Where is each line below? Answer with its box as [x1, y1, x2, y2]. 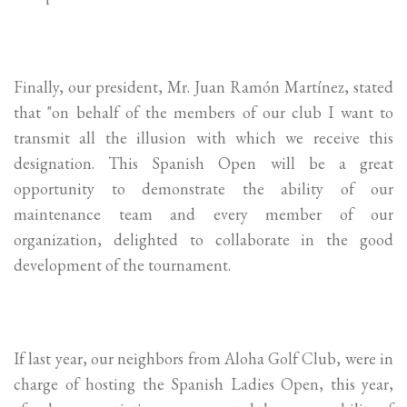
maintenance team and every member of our [14, 203, 393, 225]
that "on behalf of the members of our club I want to [14, 102, 393, 124]
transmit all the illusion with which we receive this [14, 127, 393, 149]
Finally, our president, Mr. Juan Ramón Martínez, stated [14, 76, 393, 98]
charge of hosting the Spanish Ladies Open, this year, [14, 373, 393, 395]
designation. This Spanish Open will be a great [14, 153, 393, 174]
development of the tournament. [14, 254, 231, 276]
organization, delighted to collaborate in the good [14, 229, 393, 251]
